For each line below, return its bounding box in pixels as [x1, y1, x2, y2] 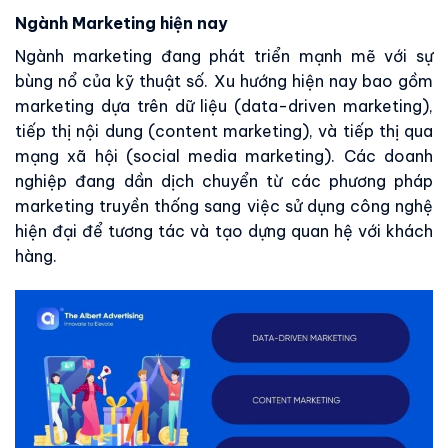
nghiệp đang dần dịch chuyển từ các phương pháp [15, 171, 433, 192]
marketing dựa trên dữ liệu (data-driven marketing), [15, 96, 433, 117]
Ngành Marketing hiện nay [15, 13, 228, 34]
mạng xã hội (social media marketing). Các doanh [15, 146, 433, 167]
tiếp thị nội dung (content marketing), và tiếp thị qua [15, 121, 433, 142]
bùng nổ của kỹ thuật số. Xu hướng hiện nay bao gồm [15, 71, 433, 92]
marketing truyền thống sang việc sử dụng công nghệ [15, 196, 433, 217]
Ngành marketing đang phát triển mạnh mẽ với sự [15, 46, 433, 67]
